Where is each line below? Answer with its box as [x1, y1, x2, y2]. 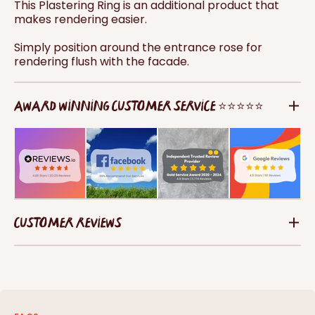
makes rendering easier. [14, 11, 147, 28]
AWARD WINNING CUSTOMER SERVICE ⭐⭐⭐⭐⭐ [14, 96, 264, 115]
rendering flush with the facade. [14, 53, 189, 70]
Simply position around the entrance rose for [14, 39, 262, 56]
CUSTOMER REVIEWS [14, 212, 122, 232]
